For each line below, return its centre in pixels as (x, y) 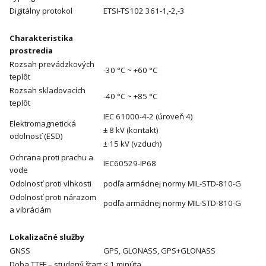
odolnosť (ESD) (36, 136)
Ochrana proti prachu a (51, 158)
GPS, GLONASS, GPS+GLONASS (159, 251)
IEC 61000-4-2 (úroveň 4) (148, 117)
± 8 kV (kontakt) (131, 130)
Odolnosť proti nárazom (53, 197)
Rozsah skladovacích (47, 91)
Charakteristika (41, 38)
